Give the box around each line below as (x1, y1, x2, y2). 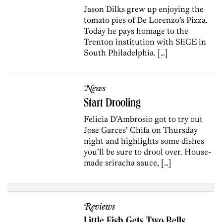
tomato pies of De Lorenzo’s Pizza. (84, 15, 208, 25)
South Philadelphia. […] (84, 48, 168, 58)
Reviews (84, 202, 115, 213)
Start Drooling (84, 98, 141, 111)
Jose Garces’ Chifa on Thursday (84, 125, 198, 135)
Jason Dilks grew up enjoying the (84, 4, 204, 14)
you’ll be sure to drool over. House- (84, 147, 212, 157)
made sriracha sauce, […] (84, 158, 172, 168)
